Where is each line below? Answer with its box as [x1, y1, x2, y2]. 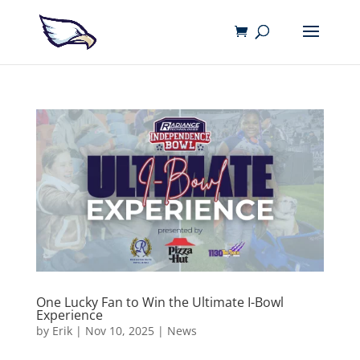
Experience [35, 305, 103, 324]
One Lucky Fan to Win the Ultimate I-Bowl [35, 292, 284, 311]
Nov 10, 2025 [84, 322, 154, 338]
